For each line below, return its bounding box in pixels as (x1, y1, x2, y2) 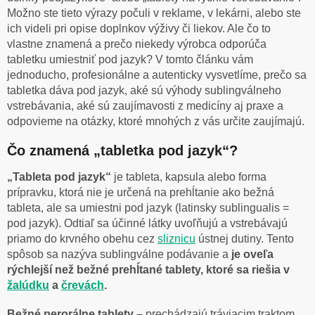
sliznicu (157, 233, 195, 245)
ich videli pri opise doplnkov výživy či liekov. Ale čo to (7, 22, 271, 34)
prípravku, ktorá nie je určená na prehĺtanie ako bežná (7, 186, 274, 199)
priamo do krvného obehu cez (7, 233, 157, 245)
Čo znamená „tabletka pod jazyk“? (7, 142, 238, 158)
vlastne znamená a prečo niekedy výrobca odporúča (7, 37, 266, 50)
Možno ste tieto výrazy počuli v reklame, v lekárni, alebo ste (7, 6, 301, 19)
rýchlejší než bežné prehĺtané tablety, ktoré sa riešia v (7, 264, 290, 276)
